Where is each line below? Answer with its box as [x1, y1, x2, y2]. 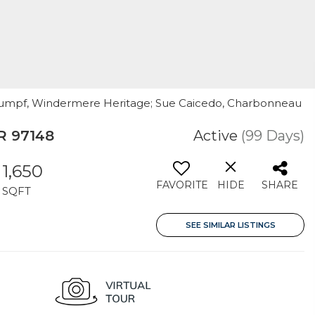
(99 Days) [241, 127, 304, 144]
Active [193, 127, 238, 144]
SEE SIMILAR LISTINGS [185, 220, 276, 230]
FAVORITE [156, 179, 208, 191]
